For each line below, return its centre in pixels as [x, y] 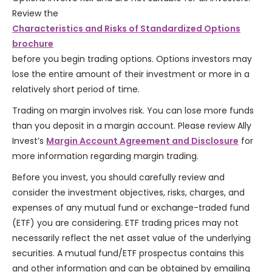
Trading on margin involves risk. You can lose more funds [133, 111]
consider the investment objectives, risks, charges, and [128, 193]
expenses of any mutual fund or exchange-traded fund [131, 208]
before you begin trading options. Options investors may [132, 59]
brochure [33, 44]
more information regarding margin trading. [105, 156]
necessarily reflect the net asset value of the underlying [131, 238]
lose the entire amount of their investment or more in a [131, 74]
